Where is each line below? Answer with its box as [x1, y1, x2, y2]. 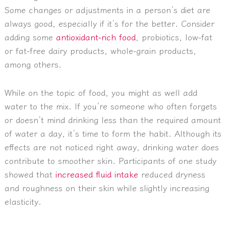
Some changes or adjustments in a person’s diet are [4, 4, 210, 16]
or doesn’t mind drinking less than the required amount [4, 113, 221, 126]
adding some [4, 31, 56, 43]
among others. [4, 58, 62, 71]
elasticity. [4, 195, 41, 207]
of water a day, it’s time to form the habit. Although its [4, 127, 221, 139]
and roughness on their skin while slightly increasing [4, 181, 209, 194]
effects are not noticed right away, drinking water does [4, 140, 219, 153]
